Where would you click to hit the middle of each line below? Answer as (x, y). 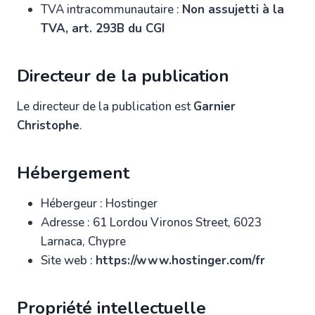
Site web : (68, 260)
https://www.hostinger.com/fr (180, 260)
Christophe (48, 125)
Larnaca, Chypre (85, 241)
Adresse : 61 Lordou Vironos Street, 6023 (151, 222)
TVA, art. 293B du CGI (103, 28)
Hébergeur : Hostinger (101, 203)
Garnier (214, 106)
